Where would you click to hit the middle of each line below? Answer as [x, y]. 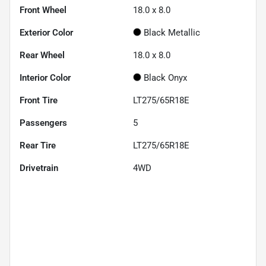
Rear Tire [38, 145]
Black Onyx [165, 77]
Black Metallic [172, 32]
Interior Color [45, 77]
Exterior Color [46, 32]
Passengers [43, 123]
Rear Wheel [42, 55]
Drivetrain [39, 168]
